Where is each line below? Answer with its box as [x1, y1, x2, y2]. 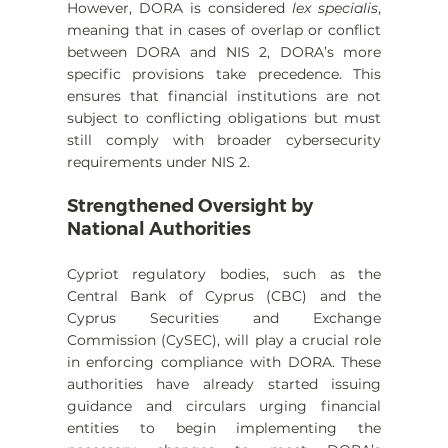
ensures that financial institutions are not [66, 87, 382, 106]
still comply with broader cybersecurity [66, 131, 382, 150]
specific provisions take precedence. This [66, 65, 382, 84]
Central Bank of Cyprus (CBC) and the [66, 287, 382, 306]
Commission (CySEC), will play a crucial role [66, 331, 382, 350]
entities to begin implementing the [66, 419, 382, 438]
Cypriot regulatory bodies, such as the [66, 265, 382, 284]
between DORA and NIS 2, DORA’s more [66, 43, 382, 62]
